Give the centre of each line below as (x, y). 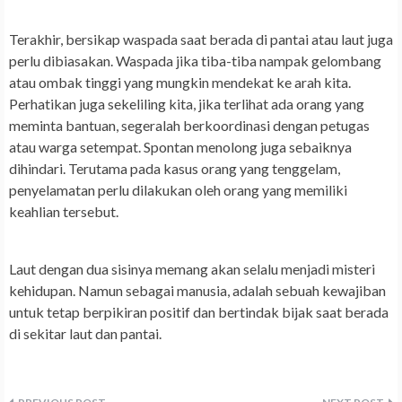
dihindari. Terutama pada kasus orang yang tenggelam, (175, 169)
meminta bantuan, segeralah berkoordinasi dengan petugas (189, 126)
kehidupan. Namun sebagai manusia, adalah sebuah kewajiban (197, 291)
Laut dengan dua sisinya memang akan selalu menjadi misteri (192, 269)
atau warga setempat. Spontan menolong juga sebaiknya (180, 147)
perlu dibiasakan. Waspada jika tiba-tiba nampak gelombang (195, 61)
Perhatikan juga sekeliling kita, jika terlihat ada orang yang (187, 104)
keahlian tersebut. (64, 212)
